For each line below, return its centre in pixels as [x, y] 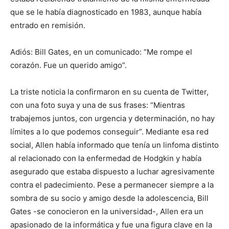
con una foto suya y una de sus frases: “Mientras [98, 105]
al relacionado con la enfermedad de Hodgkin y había [106, 158]
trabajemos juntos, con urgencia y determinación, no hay [112, 118]
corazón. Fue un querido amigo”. [68, 65]
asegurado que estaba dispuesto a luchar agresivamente [112, 171]
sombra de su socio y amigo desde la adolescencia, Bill [109, 198]
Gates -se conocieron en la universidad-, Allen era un [107, 211]
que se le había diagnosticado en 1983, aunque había [106, 12]
